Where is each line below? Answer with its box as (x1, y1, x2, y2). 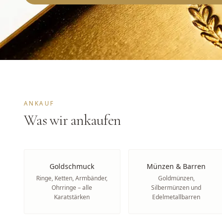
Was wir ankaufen (24, 111, 120, 129)
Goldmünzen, (158, 174, 195, 182)
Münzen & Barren (147, 162, 206, 171)
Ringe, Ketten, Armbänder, (36, 174, 108, 182)
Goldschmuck (50, 162, 95, 171)
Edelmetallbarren (152, 193, 201, 201)
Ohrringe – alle (52, 183, 93, 192)
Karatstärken (54, 193, 90, 201)
